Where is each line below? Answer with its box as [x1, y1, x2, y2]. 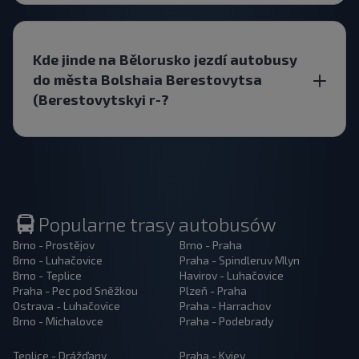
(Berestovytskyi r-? [33, 91, 169, 107]
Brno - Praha [179, 238, 242, 252]
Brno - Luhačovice [13, 253, 103, 267]
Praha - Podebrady [179, 314, 273, 328]
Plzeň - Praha [179, 284, 247, 297]
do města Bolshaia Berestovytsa [33, 71, 262, 87]
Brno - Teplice [13, 268, 82, 282]
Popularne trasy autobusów [38, 212, 276, 236]
